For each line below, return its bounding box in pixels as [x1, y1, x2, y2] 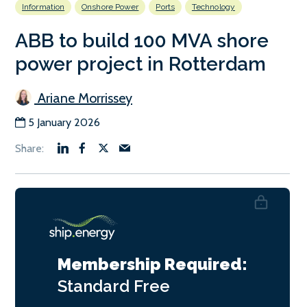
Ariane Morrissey [34, 89, 132, 106]
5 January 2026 [28, 115, 100, 129]
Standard [58, 275, 134, 296]
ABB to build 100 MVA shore [15, 29, 269, 52]
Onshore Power [82, 1, 139, 12]
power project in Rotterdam [15, 52, 266, 75]
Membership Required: [58, 254, 247, 274]
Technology [191, 1, 235, 12]
